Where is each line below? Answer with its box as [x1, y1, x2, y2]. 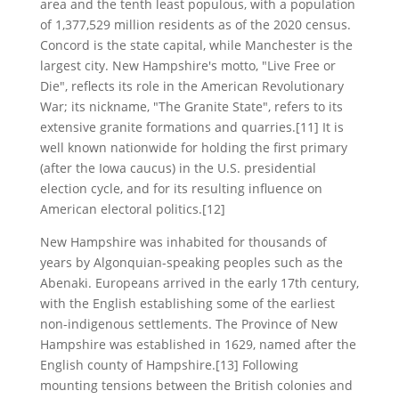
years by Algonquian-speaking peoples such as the [39, 253, 343, 271]
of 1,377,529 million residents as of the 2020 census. [39, 15, 351, 33]
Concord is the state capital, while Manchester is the [39, 36, 353, 53]
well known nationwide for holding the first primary [39, 138, 347, 156]
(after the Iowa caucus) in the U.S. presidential [39, 159, 316, 176]
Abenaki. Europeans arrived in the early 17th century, [39, 273, 359, 291]
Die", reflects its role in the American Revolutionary [39, 77, 344, 94]
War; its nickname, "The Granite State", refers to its [39, 97, 343, 115]
